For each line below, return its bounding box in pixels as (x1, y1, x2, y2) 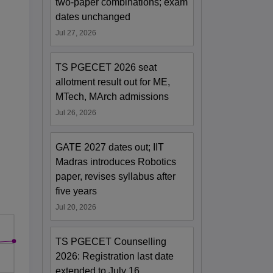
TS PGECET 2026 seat (55, 62, 157, 73)
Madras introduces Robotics (55, 156, 177, 167)
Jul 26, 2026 (55, 108, 97, 117)
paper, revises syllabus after (55, 171, 176, 182)
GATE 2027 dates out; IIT (55, 141, 165, 152)
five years (55, 185, 97, 196)
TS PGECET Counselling (55, 236, 167, 247)
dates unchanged (55, 11, 131, 22)
